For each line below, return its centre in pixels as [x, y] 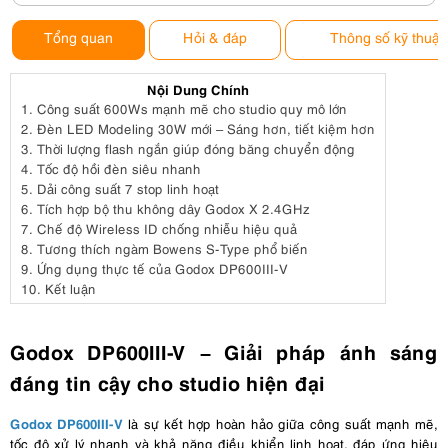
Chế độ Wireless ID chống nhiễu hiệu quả [167, 228]
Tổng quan [78, 36]
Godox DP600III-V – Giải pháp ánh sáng [224, 351]
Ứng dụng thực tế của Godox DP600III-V [162, 268]
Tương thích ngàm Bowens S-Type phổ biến [172, 248]
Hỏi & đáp [214, 36]
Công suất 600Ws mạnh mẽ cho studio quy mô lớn [192, 108]
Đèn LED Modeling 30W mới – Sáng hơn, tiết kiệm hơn [206, 128]
